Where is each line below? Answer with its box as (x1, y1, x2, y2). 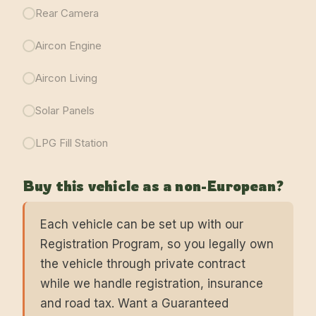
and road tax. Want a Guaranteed (40, 296, 229, 310)
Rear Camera (35, 6, 99, 20)
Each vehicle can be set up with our (40, 217, 243, 231)
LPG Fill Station (35, 136, 108, 150)
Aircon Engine (35, 39, 102, 52)
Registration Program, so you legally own (40, 237, 274, 251)
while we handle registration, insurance (40, 276, 263, 291)
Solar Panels (35, 104, 95, 117)
